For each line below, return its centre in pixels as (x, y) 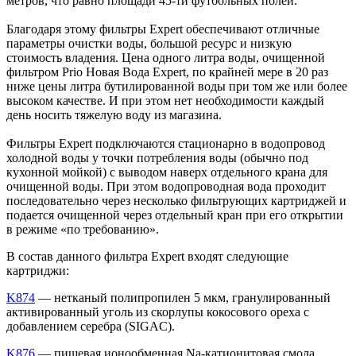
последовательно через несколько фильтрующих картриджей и (176, 200)
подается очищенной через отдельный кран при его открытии (175, 215)
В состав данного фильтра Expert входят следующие (147, 256)
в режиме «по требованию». (83, 229)
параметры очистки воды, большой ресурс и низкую (149, 43)
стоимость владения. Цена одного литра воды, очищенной (166, 57)
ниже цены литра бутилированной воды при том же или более (177, 86)
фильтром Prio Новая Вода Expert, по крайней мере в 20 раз (167, 72)
